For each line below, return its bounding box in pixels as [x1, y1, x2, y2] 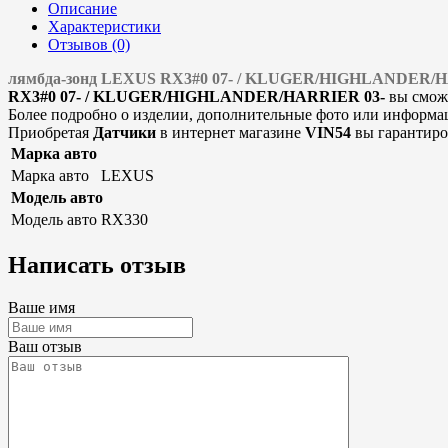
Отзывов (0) [48, 36, 130, 54]
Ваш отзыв [8, 338, 82, 356]
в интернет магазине [156, 124, 305, 142]
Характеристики [48, 18, 161, 36]
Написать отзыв [8, 252, 186, 279]
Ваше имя [8, 299, 75, 317]
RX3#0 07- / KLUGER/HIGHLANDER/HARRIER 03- [8, 88, 385, 106]
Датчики [93, 124, 156, 142]
